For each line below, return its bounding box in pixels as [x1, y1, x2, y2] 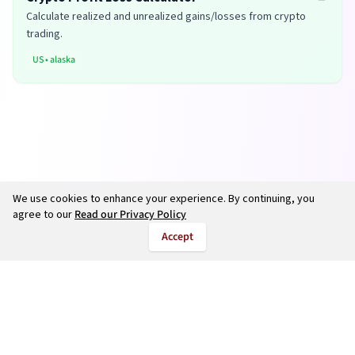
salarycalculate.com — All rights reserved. [94, 331, 295, 347]
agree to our [13, 207, 72, 223]
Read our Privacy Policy [74, 207, 186, 223]
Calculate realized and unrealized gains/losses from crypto [26, 9, 306, 25]
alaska [50, 53, 75, 67]
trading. [26, 26, 63, 43]
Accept [162, 229, 193, 245]
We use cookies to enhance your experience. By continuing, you [13, 191, 315, 207]
